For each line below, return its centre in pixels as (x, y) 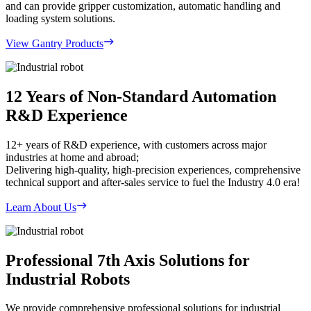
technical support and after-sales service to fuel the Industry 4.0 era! (153, 182)
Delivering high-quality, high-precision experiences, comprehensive (153, 169)
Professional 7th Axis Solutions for (128, 260)
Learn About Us (41, 207)
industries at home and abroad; (72, 157)
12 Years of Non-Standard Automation (141, 96)
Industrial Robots (68, 279)
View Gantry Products (54, 43)
